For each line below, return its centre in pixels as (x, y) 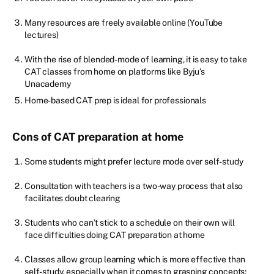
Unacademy (48, 84)
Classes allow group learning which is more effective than (135, 260)
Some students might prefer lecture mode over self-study (134, 162)
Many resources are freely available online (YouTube (124, 23)
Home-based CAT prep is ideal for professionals (116, 101)
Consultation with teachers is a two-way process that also (134, 186)
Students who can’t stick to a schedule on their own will (130, 223)
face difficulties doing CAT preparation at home (115, 235)
